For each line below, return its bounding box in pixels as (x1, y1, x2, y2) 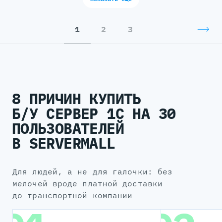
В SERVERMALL (11, 133, 115, 153)
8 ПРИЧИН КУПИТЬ (11, 89, 141, 108)
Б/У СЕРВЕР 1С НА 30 (11, 104, 176, 123)
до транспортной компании (12, 190, 133, 200)
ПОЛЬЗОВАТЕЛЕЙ (11, 118, 124, 138)
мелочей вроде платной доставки (12, 178, 163, 188)
